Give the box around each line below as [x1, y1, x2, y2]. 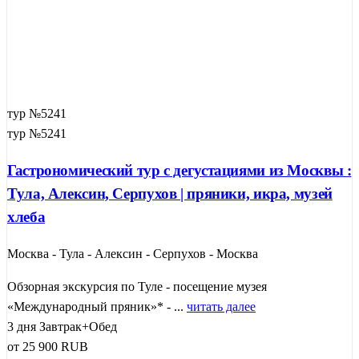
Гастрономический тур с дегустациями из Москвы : [7, 162, 352, 179]
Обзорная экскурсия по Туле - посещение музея [7, 279, 267, 293]
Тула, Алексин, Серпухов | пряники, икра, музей [7, 185, 333, 203]
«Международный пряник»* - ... [7, 299, 187, 313]
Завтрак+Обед [39, 319, 117, 333]
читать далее [187, 299, 256, 313]
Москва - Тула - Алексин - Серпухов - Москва [7, 246, 258, 260]
